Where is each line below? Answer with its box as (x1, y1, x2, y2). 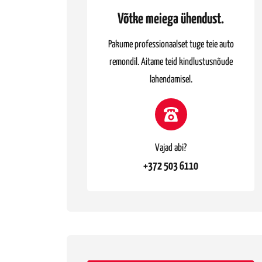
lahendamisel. (149, 74, 192, 85)
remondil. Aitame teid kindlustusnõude (109, 57, 233, 67)
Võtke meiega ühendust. (118, 12, 224, 26)
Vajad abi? (155, 143, 187, 153)
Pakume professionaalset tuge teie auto (108, 39, 234, 50)
